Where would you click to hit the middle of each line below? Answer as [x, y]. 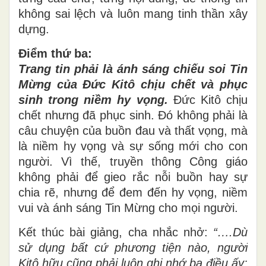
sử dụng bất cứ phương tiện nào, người [133, 247]
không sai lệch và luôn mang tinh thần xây [133, 13]
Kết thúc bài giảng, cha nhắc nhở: [116, 232]
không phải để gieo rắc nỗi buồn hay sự [133, 177]
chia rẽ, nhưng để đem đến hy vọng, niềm [133, 192]
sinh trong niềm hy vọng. [93, 99]
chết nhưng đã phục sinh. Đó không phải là [133, 115]
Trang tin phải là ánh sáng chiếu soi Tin [133, 69]
